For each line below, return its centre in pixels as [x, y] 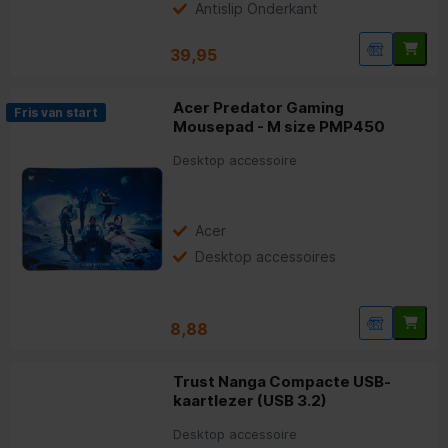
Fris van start [56, 112]
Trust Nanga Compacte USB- [282, 381]
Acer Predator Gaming [259, 107]
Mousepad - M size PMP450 [279, 126]
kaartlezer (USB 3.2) [250, 400]
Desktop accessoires [266, 256]
